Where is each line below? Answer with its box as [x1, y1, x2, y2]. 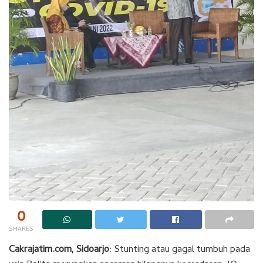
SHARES [9, 224, 33, 235]
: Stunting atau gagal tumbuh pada [109, 242, 250, 258]
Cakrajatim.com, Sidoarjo [9, 242, 109, 258]
